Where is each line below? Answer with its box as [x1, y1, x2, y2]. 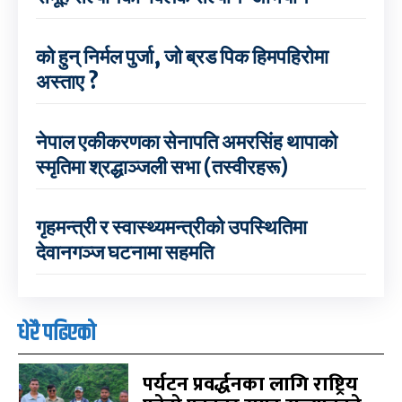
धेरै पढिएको [18, 315, 95, 351]
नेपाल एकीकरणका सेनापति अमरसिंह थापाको [36, 128, 337, 154]
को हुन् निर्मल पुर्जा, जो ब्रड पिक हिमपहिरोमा [36, 43, 328, 69]
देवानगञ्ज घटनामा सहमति [36, 239, 214, 265]
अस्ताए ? [36, 68, 99, 94]
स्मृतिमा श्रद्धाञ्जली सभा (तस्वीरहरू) [36, 153, 288, 179]
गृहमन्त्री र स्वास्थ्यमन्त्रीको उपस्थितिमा [36, 214, 307, 240]
